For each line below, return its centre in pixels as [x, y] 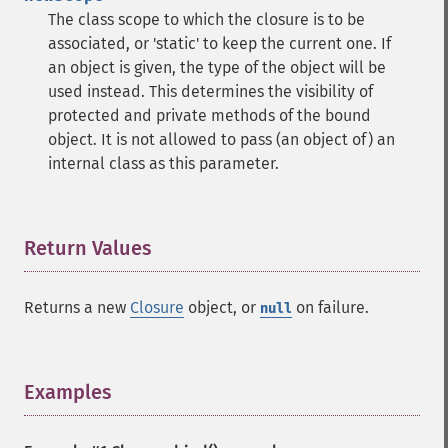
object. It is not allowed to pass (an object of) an [221, 139]
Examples [68, 392]
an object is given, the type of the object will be [217, 67]
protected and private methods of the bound [209, 115]
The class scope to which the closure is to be [206, 19]
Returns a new [77, 307]
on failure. [330, 307]
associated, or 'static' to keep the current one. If [219, 43]
